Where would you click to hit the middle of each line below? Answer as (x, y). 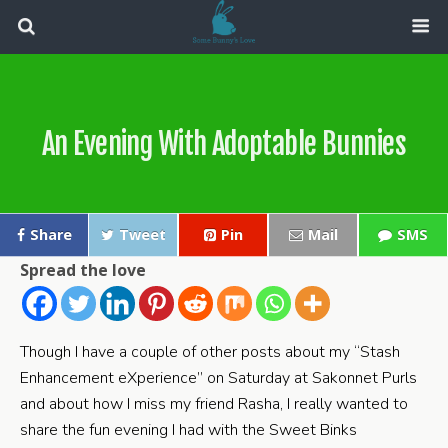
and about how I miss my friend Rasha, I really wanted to (214, 404)
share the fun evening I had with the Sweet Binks (188, 430)
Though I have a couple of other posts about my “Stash (210, 352)
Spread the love (83, 270)
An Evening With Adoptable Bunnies (224, 144)
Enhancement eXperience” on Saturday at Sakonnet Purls (218, 378)
